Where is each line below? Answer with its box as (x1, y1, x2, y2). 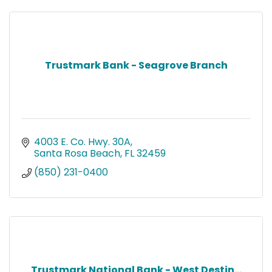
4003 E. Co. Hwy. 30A (34, 134, 131, 149)
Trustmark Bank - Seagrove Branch (44, 58, 228, 72)
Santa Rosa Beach (34, 146, 120, 160)
